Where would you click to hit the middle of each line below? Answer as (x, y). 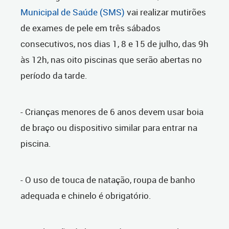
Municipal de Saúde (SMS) (73, 12)
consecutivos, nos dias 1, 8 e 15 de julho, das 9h (114, 44)
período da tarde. (54, 76)
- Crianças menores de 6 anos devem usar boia (112, 112)
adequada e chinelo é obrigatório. (86, 196)
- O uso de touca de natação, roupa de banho (108, 180)
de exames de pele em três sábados (90, 28)
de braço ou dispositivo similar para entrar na (109, 128)
